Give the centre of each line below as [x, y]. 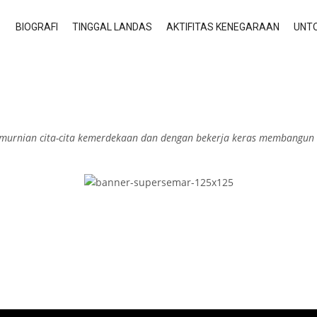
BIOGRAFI [37, 27]
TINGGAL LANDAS [112, 27]
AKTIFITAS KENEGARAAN [223, 27]
